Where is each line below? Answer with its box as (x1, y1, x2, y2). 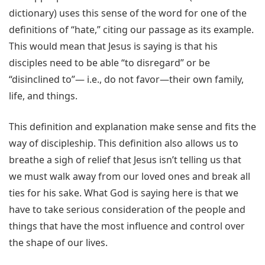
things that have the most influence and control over (9, 219, 245, 233)
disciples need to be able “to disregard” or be (9, 56, 210, 70)
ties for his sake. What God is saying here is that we (9, 186, 238, 200)
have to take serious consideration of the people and (9, 203, 245, 216)
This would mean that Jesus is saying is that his (9, 40, 218, 53)
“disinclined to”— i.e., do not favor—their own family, (9, 73, 244, 86)
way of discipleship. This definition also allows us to (9, 137, 238, 150)
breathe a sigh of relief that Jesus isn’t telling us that (9, 153, 241, 167)
